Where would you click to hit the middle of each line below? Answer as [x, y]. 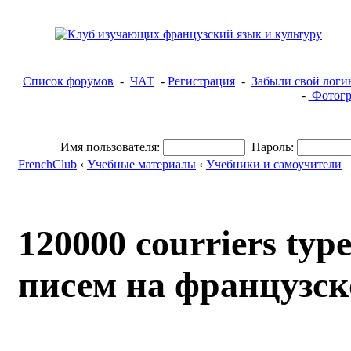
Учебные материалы [141, 164]
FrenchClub [47, 164]
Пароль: [273, 147]
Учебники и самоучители [274, 164]
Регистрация [201, 81]
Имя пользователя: [110, 147]
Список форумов [68, 81]
